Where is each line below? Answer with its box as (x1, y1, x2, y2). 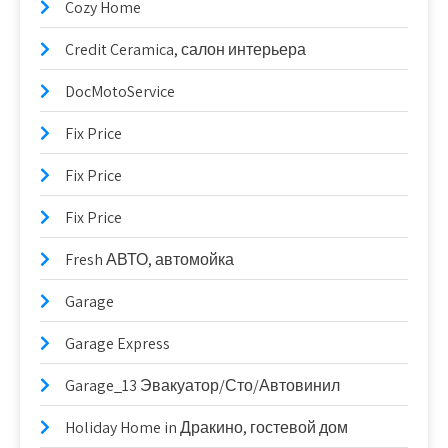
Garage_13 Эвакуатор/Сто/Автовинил (65, 375, 340, 397)
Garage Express (65, 333, 170, 355)
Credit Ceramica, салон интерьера (65, 39, 306, 61)
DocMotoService (65, 81, 175, 103)
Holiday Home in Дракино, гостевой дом (65, 417, 348, 439)
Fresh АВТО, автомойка (65, 249, 234, 271)
